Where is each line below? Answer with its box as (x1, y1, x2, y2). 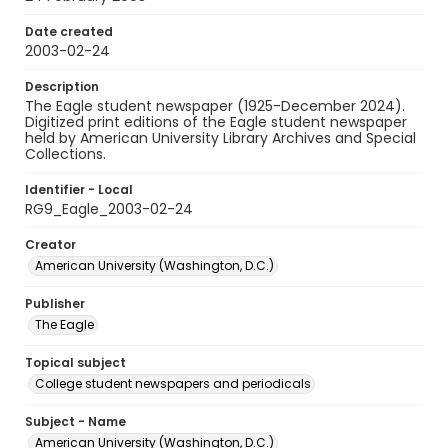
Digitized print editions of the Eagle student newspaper (25, 112, 407, 132)
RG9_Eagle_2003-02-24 (25, 199, 193, 219)
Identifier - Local (25, 181, 133, 198)
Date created (25, 23, 113, 40)
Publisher (25, 295, 85, 312)
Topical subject (25, 354, 126, 371)
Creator (25, 236, 76, 253)
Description (25, 78, 99, 95)
